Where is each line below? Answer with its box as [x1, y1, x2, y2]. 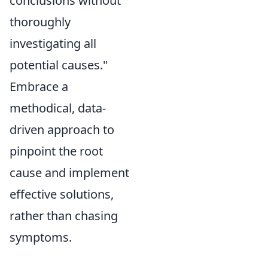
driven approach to [10, 121, 114, 138]
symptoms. [10, 229, 72, 245]
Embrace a [10, 78, 68, 95]
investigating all [10, 35, 96, 51]
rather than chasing [10, 207, 118, 224]
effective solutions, [10, 185, 114, 202]
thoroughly [10, 13, 71, 30]
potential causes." [10, 56, 108, 73]
